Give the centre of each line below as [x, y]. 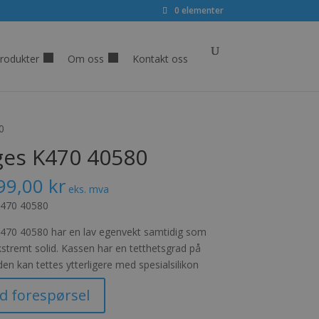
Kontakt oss [160, 59]
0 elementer [199, 10]
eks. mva [87, 189]
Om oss [85, 59]
